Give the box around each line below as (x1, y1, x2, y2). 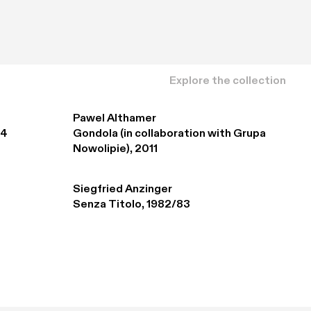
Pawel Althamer (72, 113, 156, 124)
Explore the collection (169, 75, 286, 87)
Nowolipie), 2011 (72, 144, 158, 155)
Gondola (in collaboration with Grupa (72, 128, 266, 140)
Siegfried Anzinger (72, 184, 172, 195)
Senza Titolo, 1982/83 (72, 199, 190, 210)
